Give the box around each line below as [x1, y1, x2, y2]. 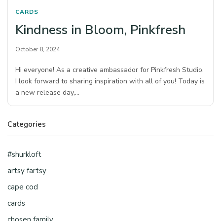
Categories [7, 119, 46, 130]
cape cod [7, 182, 38, 192]
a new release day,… [15, 88, 80, 98]
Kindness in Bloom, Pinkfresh [15, 21, 185, 39]
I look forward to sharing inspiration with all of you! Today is [15, 76, 205, 86]
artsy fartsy [7, 166, 46, 176]
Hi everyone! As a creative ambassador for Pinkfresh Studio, [15, 65, 204, 75]
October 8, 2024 [15, 45, 60, 54]
